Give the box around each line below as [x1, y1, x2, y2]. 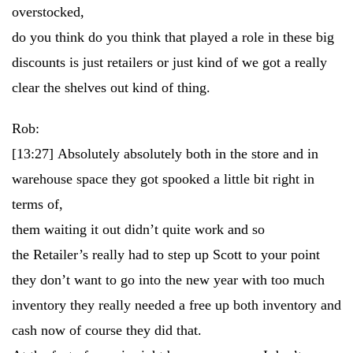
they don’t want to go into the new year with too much [12, 272, 325, 288]
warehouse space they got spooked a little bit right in [12, 171, 314, 187]
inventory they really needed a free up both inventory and [12, 297, 341, 313]
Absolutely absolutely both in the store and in [58, 146, 318, 162]
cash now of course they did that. [12, 322, 202, 338]
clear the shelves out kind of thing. [12, 80, 210, 95]
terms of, [12, 196, 63, 212]
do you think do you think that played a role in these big [12, 29, 334, 45]
